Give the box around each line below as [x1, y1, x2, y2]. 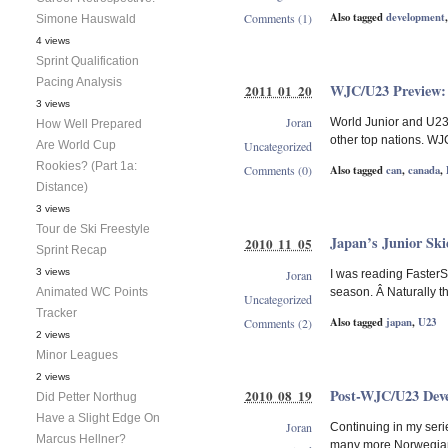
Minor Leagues [36, 347, 118, 362]
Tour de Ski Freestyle [36, 221, 150, 236]
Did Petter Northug [36, 389, 137, 404]
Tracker [36, 305, 77, 320]
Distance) [36, 179, 88, 194]
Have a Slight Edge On [36, 410, 160, 425]
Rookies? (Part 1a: [36, 158, 137, 173]
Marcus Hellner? [36, 431, 126, 446]
